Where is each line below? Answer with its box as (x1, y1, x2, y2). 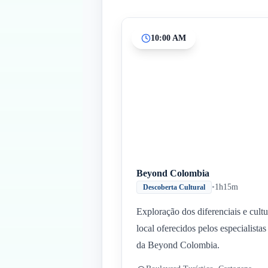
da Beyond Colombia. (136, 240, 220, 250)
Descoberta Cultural (143, 183, 205, 191)
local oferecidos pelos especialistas (136, 223, 266, 233)
